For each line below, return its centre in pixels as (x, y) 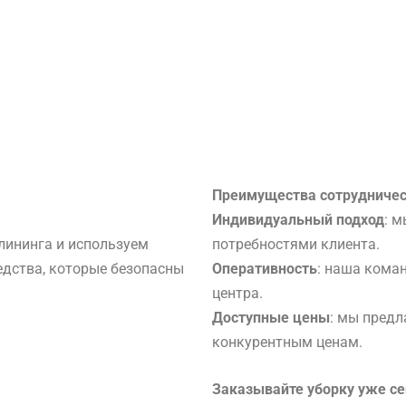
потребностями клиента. (296, 244)
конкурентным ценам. (287, 342)
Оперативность (265, 268)
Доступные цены (271, 317)
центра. (237, 293)
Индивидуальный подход (298, 219)
